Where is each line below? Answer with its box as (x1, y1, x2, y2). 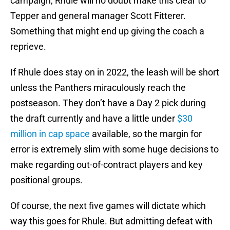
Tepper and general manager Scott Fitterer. (10, 10, 186, 22)
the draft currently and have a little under (10, 113, 177, 124)
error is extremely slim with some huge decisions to (10, 144, 219, 155)
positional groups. (10, 175, 83, 186)
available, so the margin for (90, 128, 202, 140)
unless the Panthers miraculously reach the (10, 82, 186, 93)
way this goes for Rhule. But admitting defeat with (10, 216, 213, 227)
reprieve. (10, 41, 46, 52)
